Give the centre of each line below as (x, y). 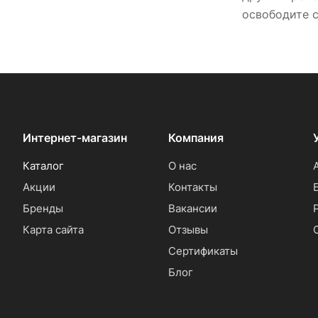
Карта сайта (53, 230)
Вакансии (192, 209)
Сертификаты (203, 251)
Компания (196, 138)
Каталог (43, 166)
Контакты (192, 187)
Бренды (43, 209)
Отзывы (188, 230)
